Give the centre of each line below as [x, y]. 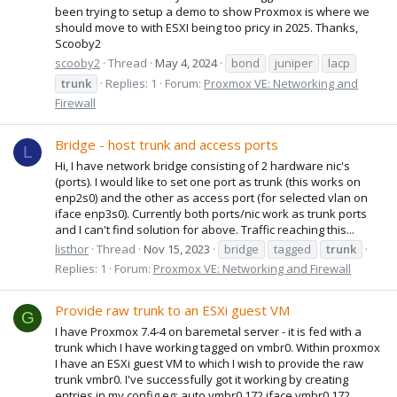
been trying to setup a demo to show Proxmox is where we [212, 11]
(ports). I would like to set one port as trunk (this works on [208, 181]
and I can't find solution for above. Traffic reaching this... [205, 229]
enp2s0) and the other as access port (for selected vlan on [211, 197]
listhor [72, 249]
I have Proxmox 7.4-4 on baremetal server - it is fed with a [208, 331]
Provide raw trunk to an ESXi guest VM [172, 311]
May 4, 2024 [186, 62]
